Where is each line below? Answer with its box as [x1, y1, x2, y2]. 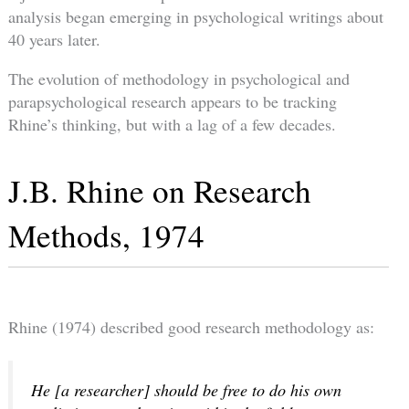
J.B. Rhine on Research [7, 169, 311, 213]
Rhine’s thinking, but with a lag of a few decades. [7, 113, 336, 136]
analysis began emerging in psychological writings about [7, 5, 383, 28]
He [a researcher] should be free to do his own [30, 379, 341, 402]
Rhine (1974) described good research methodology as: [7, 316, 374, 339]
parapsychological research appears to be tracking [7, 90, 337, 113]
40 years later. [7, 28, 100, 51]
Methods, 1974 [7, 214, 204, 257]
